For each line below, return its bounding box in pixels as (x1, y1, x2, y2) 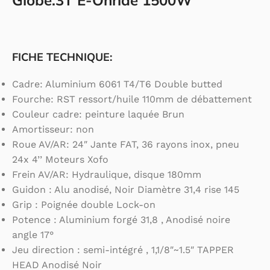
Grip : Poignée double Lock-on (12, 199, 155, 211)
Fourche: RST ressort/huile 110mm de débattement (12, 93, 252, 105)
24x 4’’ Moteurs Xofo (12, 154, 108, 166)
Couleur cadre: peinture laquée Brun (12, 108, 184, 121)
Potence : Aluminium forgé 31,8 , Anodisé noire (12, 214, 230, 226)
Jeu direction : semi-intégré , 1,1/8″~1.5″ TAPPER (12, 244, 234, 256)
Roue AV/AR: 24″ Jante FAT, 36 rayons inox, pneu (12, 139, 239, 151)
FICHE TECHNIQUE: (12, 50, 112, 64)
